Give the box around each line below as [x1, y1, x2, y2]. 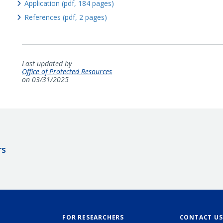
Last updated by [21, 59, 72, 69]
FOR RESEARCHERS [62, 213, 124, 222]
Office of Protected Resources [21, 67, 112, 77]
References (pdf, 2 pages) [24, 12, 107, 22]
